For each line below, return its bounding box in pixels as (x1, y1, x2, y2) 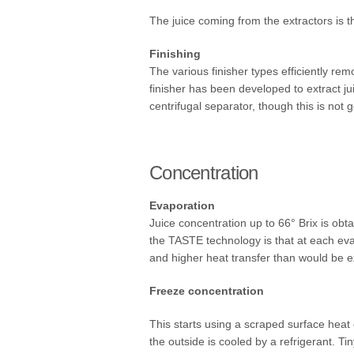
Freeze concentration (149, 284, 264, 298)
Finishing (149, 47, 201, 61)
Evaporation (149, 199, 215, 213)
